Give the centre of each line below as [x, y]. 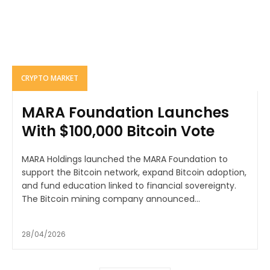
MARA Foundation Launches [125, 113]
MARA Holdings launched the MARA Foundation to [125, 159]
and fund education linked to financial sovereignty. [129, 186]
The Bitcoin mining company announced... [111, 199]
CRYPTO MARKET [50, 78]
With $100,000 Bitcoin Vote [118, 131]
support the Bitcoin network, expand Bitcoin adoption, [134, 173]
